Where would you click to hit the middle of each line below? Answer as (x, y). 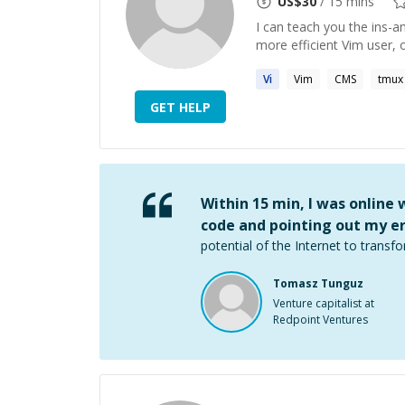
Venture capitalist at (324, 303)
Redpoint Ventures (320, 320)
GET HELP (180, 107)
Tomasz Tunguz (318, 283)
